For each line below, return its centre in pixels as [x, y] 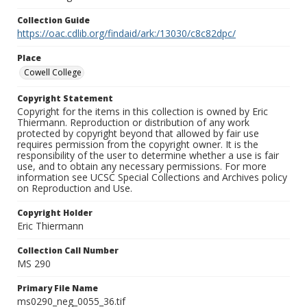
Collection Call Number [68, 251]
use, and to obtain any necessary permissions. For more [142, 167]
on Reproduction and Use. [75, 188]
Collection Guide [53, 21]
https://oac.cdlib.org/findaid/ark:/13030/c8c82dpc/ [126, 34]
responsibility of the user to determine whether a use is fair [148, 156]
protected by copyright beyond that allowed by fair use [138, 134]
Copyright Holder [55, 213]
